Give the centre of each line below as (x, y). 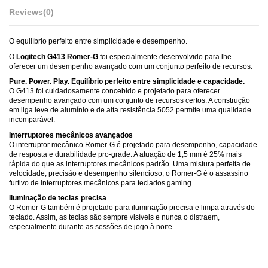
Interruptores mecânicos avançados (71, 135)
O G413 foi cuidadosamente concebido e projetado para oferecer (115, 91)
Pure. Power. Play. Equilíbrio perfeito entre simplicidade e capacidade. (127, 82)
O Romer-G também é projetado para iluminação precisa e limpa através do (132, 208)
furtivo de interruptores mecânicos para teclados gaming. (101, 183)
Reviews (26, 13)
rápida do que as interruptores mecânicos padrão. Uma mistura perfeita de (130, 164)
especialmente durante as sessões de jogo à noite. (92, 227)
